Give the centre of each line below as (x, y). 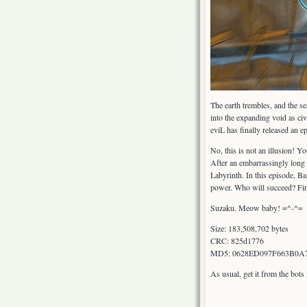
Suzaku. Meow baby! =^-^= (257, 208)
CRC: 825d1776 (237, 241)
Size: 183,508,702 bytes (249, 229)
